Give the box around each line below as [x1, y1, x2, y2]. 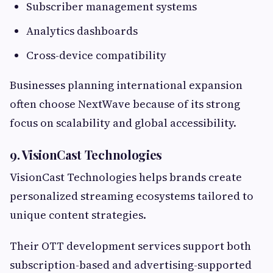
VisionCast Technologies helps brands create [10, 169, 242, 185]
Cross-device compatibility [26, 47, 166, 63]
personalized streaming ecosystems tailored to [10, 188, 253, 204]
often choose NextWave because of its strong [10, 96, 240, 112]
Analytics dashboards [26, 23, 138, 38]
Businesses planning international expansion [10, 77, 243, 93]
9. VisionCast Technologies [10, 146, 163, 163]
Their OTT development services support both [10, 238, 251, 253]
